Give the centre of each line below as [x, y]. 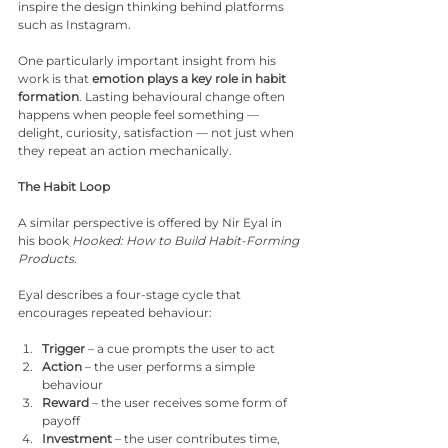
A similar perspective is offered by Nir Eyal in [151, 222]
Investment [77, 438]
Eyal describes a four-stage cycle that [131, 294]
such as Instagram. [74, 24]
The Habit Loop [64, 186]
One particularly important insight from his [148, 60]
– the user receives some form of [189, 402]
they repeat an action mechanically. [125, 150]
